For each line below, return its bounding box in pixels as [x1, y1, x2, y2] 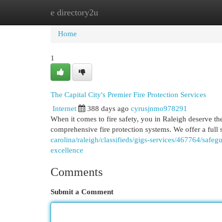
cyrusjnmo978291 [131, 105, 187, 112]
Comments [51, 166, 103, 178]
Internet [53, 105, 76, 112]
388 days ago [87, 105, 129, 112]
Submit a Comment [51, 188, 113, 196]
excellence [51, 146, 83, 154]
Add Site [168, 8, 195, 16]
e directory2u [51, 7, 98, 17]
